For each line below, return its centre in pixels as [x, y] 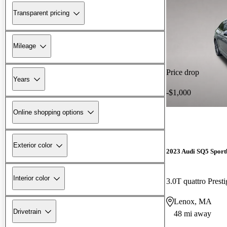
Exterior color [33, 145]
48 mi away [193, 213]
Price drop [183, 72]
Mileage [25, 46]
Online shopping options [48, 112]
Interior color [31, 178]
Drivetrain [27, 211]
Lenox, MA [193, 201]
